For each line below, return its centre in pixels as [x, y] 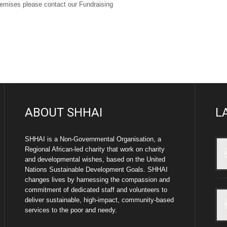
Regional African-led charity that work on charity [95, 149]
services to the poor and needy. [71, 210]
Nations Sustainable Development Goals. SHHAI [97, 169]
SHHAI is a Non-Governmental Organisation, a [93, 139]
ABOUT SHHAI [64, 112]
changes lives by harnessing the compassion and [98, 180]
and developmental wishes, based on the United [95, 159]
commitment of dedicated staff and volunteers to [96, 190]
